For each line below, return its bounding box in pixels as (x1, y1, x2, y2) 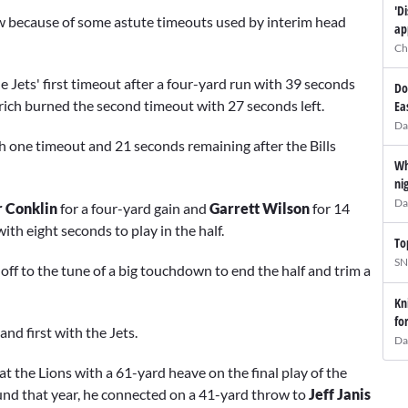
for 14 (310, 199, 350, 217)
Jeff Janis (309, 385, 371, 403)
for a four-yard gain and (57, 199, 209, 217)
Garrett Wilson (209, 199, 310, 217)
